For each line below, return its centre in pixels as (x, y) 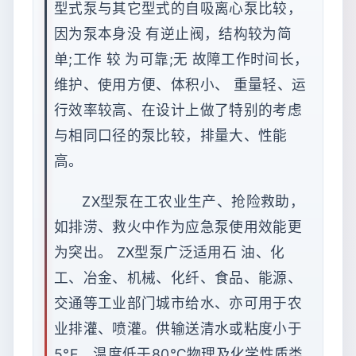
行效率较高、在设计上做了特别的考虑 (178, 110)
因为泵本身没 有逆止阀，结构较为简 (173, 34)
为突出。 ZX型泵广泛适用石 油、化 (170, 252)
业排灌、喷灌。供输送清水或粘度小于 (178, 328)
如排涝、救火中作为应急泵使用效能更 (178, 226)
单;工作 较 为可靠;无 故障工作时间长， (182, 60)
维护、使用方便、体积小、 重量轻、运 (180, 85)
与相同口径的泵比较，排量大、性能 (171, 136)
